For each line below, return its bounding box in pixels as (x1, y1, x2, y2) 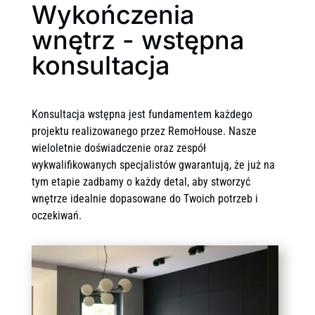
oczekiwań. (31, 209, 82, 223)
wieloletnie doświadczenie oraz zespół (31, 141, 206, 155)
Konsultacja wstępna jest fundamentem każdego (31, 108, 252, 122)
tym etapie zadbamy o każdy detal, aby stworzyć (31, 175, 250, 189)
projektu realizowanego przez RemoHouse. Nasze (31, 124, 257, 139)
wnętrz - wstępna (31, 25, 244, 56)
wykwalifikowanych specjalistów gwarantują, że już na (31, 158, 275, 172)
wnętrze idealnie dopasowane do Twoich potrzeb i (31, 192, 258, 206)
